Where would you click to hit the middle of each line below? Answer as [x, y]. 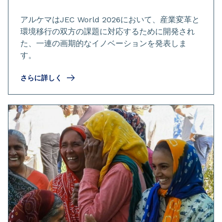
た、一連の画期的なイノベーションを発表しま [104, 44]
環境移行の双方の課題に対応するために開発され [108, 32]
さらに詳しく [41, 78]
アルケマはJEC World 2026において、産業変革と [110, 20]
